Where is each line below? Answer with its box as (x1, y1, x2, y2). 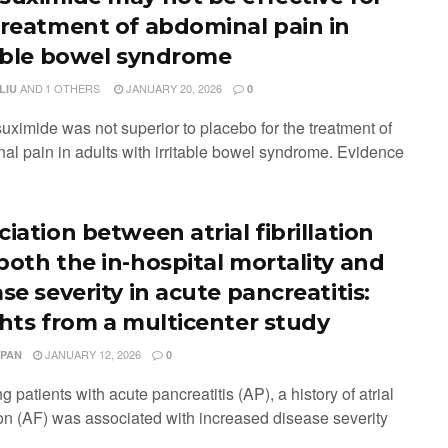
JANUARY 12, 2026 (41, 346, 141, 362)
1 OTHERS (45, 80, 101, 96)
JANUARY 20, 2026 (123, 80, 222, 96)
